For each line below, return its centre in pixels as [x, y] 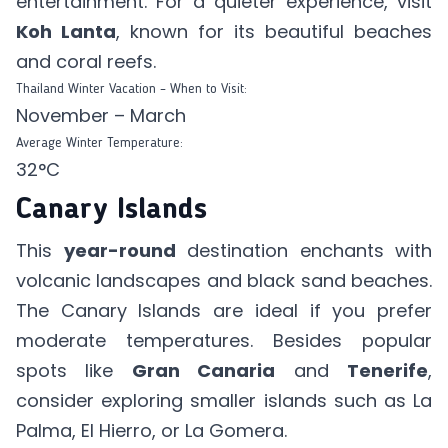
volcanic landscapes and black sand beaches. [224, 280]
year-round [119, 250]
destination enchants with [303, 250]
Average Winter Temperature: [99, 143]
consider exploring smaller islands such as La [224, 400]
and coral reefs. [88, 61]
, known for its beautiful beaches [274, 31]
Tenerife [388, 370]
